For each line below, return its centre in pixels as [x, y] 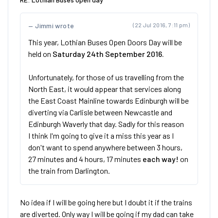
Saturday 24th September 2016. [108, 54]
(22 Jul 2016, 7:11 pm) [161, 25]
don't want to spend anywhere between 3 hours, [105, 147]
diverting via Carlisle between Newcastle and [100, 112]
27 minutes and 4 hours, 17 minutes [85, 159]
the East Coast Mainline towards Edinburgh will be [109, 100]
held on [40, 54]
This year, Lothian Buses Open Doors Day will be [105, 42]
